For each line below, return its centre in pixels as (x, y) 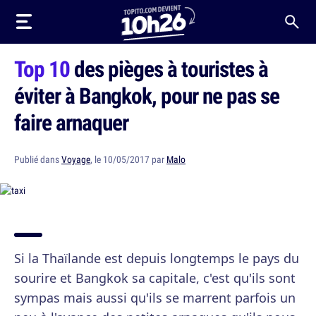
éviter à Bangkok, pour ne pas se (147, 95)
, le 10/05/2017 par (128, 159)
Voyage (76, 159)
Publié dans (38, 159)
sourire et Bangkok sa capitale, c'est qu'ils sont (155, 278)
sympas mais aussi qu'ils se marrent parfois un (155, 298)
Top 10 (42, 68)
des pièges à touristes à (169, 68)
